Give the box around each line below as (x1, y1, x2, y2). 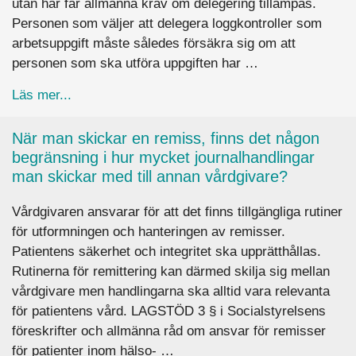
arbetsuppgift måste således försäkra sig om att (12, 35, 296, 51)
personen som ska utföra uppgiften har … (12, 55, 258, 71)
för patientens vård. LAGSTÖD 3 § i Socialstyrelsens (12, 303, 326, 319)
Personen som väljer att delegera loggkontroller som (12, 15, 322, 31)
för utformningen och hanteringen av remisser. (12, 223, 285, 239)
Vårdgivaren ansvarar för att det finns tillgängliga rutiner (12, 203, 342, 219)
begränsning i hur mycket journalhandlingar (12, 148, 315, 166)
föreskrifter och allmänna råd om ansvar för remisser (12, 323, 326, 339)
